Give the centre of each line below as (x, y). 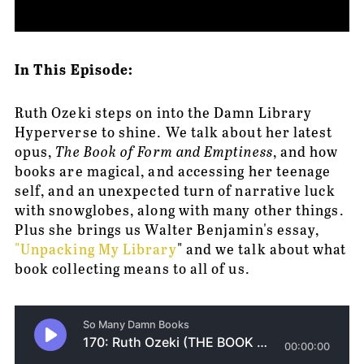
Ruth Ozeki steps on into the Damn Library (163, 112)
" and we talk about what (262, 248)
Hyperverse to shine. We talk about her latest (173, 131)
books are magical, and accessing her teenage (173, 170)
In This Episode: (74, 68)
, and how (305, 151)
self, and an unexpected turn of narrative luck (175, 190)
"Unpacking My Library (95, 248)
